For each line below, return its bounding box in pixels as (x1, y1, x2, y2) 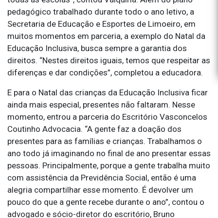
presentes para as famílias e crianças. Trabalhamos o (7, 136, 202, 146)
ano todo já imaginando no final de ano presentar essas (7, 148, 211, 159)
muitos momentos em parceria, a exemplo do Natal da (7, 31, 205, 41)
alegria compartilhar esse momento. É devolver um (7, 185, 193, 195)
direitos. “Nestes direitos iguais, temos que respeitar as (7, 55, 210, 66)
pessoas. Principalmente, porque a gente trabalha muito (7, 161, 210, 171)
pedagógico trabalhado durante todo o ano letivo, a (7, 7, 194, 17)
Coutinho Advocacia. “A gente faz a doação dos (7, 124, 182, 134)
